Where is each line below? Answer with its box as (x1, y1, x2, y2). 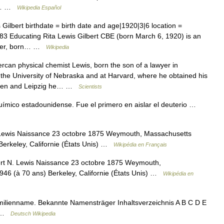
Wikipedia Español (17, 4, 61, 10)
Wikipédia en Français (113, 141, 167, 147)
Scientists (78, 83, 102, 89)
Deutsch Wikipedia (10, 210, 55, 216)
